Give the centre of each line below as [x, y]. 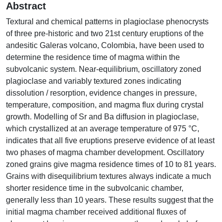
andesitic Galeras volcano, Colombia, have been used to [105, 45]
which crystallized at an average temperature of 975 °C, [103, 128]
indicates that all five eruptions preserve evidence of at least [110, 140]
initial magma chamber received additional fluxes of [96, 212]
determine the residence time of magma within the [93, 57]
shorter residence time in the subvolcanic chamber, [95, 188]
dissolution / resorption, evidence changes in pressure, [101, 93]
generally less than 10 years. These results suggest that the [110, 200]
